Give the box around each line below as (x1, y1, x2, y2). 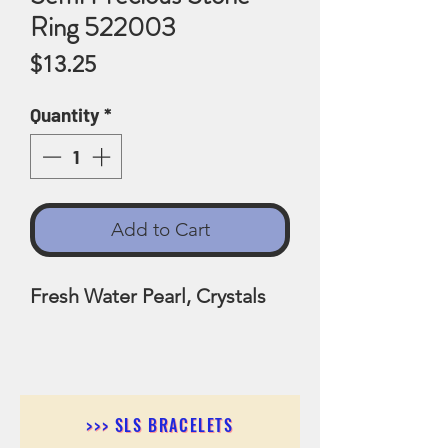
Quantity (30, 103, 100, 126)
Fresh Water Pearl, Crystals (30, 283, 271, 308)
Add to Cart (110, 217, 210, 241)
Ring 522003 (30, 8, 176, 46)
